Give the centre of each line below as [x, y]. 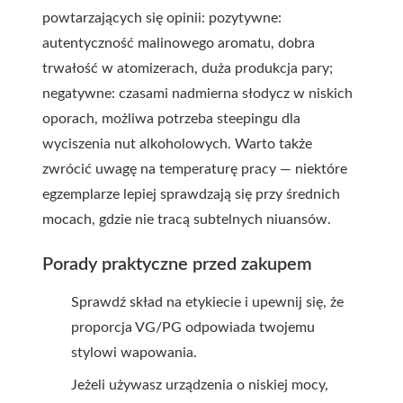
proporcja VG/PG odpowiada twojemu [193, 327]
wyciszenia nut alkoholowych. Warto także [177, 144]
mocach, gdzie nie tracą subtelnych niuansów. [187, 219]
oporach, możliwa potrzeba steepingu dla [171, 119]
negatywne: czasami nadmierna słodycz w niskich [197, 94]
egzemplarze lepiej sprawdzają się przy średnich [191, 194]
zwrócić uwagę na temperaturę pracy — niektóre [195, 169]
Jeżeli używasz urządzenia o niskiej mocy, [200, 385]
